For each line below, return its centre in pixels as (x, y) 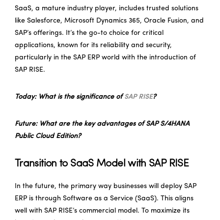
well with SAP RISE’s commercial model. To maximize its (102, 211)
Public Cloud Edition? (48, 136)
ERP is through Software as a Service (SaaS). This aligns (104, 198)
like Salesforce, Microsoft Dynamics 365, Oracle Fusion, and (109, 21)
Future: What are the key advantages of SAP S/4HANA (102, 124)
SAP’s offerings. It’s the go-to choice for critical (89, 33)
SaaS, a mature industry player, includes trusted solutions (107, 8)
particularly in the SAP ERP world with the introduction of (105, 57)
